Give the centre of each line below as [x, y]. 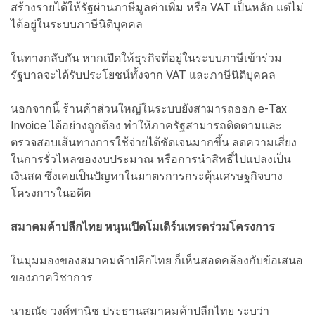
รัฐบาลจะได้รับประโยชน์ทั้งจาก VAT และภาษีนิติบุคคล [143, 75]
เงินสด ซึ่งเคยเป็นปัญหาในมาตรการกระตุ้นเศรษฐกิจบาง [147, 176]
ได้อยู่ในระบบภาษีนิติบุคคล [77, 24]
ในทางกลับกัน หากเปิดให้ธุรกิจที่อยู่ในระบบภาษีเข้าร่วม [146, 58]
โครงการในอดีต [51, 193]
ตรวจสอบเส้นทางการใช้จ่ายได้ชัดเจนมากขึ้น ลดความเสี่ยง [154, 142]
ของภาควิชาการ [52, 277]
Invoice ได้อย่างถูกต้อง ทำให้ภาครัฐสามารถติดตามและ [146, 125]
